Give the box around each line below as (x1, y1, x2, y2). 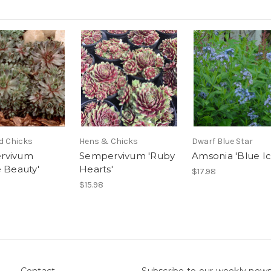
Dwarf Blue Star (192, 136, 253, 147)
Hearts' (79, 163, 113, 175)
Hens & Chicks (79, 136, 138, 147)
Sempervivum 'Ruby (79, 150, 175, 162)
